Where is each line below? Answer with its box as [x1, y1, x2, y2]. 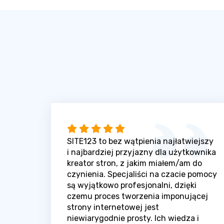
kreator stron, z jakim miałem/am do [67, 158, 202, 168]
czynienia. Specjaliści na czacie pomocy [67, 169, 217, 179]
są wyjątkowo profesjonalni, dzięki [67, 180, 196, 190]
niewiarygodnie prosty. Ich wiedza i [67, 213, 199, 223]
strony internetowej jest [67, 202, 159, 212]
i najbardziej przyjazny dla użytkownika [67, 147, 216, 157]
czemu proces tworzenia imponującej [67, 191, 208, 201]
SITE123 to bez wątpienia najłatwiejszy [67, 136, 213, 146]
